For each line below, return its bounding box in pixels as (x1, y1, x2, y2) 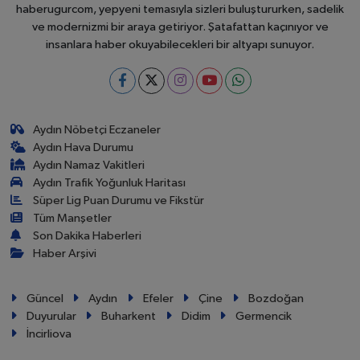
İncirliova (26, 327, 72, 340)
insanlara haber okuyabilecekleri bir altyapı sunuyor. (46, 38, 314, 51)
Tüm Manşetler (33, 211, 112, 224)
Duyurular (26, 309, 76, 322)
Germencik (235, 309, 292, 322)
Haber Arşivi (33, 247, 97, 260)
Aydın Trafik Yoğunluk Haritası (33, 176, 186, 189)
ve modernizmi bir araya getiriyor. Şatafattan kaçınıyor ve (31, 20, 329, 33)
